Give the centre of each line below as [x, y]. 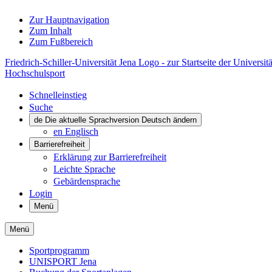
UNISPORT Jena [63, 261]
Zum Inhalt [50, 31]
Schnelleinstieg [58, 95]
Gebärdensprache [87, 181]
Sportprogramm [59, 250]
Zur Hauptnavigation [69, 20]
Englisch [82, 131]
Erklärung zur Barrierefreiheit [110, 157]
